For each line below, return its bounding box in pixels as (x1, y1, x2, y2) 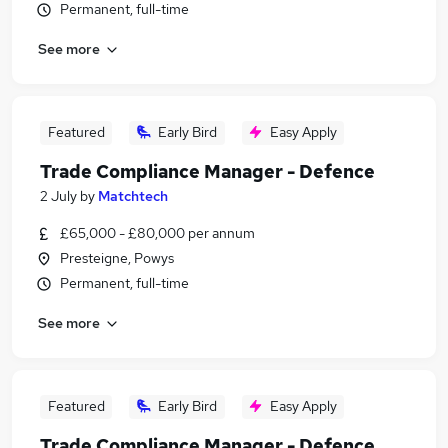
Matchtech (98, 187, 168, 205)
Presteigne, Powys (60, 249, 174, 267)
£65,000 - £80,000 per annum (60, 224, 255, 242)
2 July (40, 187, 77, 205)
